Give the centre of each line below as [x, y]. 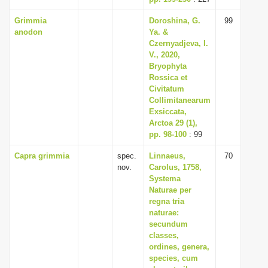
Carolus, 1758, [175, 167]
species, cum [173, 258]
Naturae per [170, 190]
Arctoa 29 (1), [173, 123]
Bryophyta [168, 66]
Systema [165, 179]
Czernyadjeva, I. [179, 43]
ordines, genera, [179, 247]
